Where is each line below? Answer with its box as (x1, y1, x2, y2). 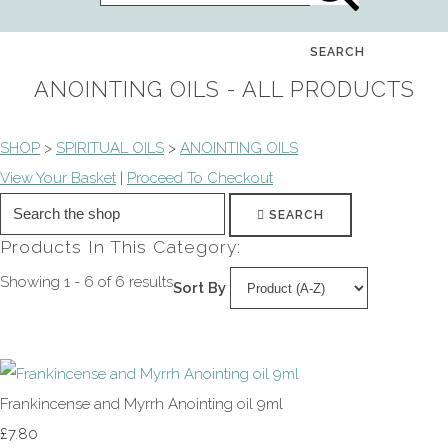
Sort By (173, 278, 226, 297)
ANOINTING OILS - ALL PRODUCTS (33, 76, 415, 102)
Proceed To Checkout (127, 168, 273, 187)
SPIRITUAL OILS (56, 138, 164, 157)
